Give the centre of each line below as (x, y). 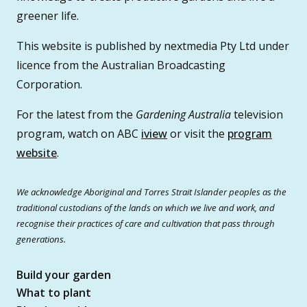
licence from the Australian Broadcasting (121, 65)
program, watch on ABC (79, 133)
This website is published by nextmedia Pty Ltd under (153, 46)
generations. (41, 239)
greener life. (48, 15)
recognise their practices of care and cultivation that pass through (146, 223)
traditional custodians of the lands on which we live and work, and (146, 207)
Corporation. (49, 84)
